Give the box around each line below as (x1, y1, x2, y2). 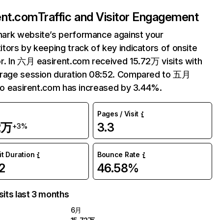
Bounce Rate (97, 150, 140, 159)
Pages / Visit (97, 110, 139, 118)
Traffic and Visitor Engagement (37, 10, 199, 24)
